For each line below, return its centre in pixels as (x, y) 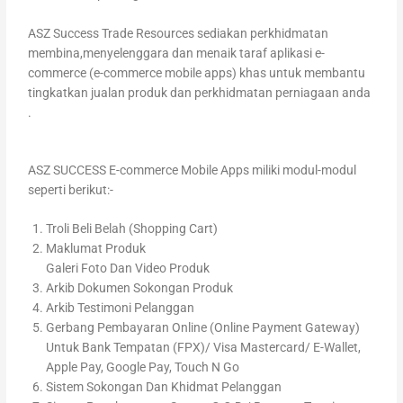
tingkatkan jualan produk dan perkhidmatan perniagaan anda (200, 92)
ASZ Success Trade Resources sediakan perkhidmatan (179, 33)
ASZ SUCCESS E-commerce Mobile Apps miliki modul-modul (193, 170)
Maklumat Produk (96, 249)
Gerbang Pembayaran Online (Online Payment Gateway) (203, 328)
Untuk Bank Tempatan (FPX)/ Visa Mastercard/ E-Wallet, (204, 348)
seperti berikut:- (71, 189)
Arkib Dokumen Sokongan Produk (140, 288)
